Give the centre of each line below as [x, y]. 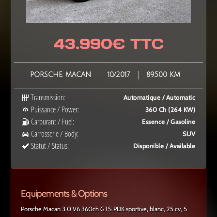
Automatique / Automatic [159, 97]
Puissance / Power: [55, 109]
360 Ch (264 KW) [170, 109]
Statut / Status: [50, 146]
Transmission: [48, 97]
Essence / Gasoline [169, 122]
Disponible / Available [164, 146]
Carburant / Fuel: [52, 122]
